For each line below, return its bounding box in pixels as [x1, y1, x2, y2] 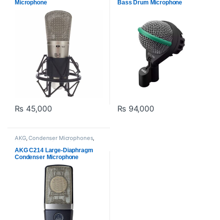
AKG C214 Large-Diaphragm [14, 147, 93, 154]
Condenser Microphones [28, 134, 93, 141]
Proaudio [52, 139, 75, 147]
